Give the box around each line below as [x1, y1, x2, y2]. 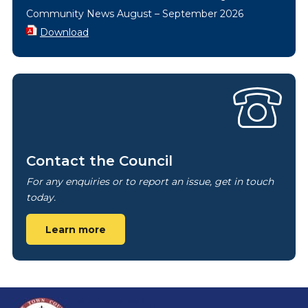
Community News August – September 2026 [25, 8, 243, 21]
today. [25, 191, 56, 204]
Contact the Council [25, 153, 173, 170]
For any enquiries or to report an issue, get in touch [25, 175, 274, 188]
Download [39, 26, 89, 39]
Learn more [45, 223, 106, 236]
